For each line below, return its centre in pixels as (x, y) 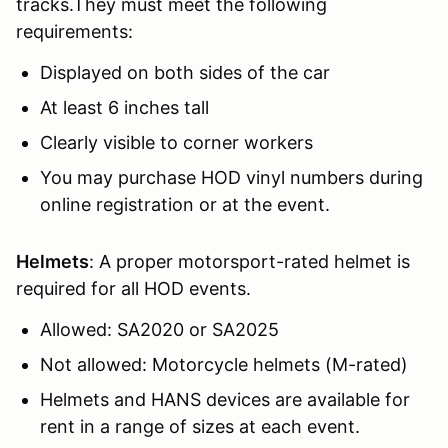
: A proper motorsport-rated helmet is (249, 262)
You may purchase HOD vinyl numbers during (231, 178)
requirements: (74, 32)
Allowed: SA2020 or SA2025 (159, 330)
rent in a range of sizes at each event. (200, 427)
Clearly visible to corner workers (176, 143)
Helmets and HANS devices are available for (225, 400)
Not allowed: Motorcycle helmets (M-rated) (224, 365)
